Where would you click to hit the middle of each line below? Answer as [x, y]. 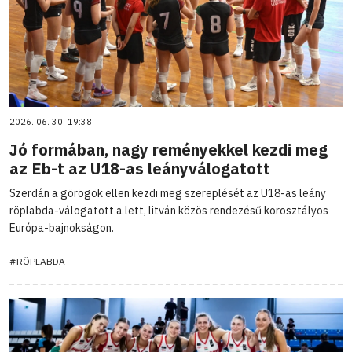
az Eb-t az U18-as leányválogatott [140, 168]
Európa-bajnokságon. [62, 227]
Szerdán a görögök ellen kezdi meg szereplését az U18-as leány [168, 193]
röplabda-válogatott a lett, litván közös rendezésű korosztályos [169, 210]
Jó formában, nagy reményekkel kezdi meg [169, 149]
